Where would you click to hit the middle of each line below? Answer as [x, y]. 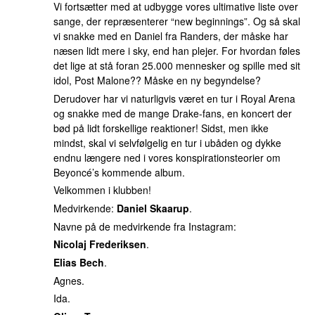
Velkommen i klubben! [102, 190]
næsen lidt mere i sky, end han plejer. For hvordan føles [177, 51]
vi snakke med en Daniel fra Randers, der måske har [171, 36]
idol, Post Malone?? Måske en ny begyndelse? [157, 81]
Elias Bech [79, 263]
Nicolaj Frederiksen [100, 244]
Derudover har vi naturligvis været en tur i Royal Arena [174, 98]
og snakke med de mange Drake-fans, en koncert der [173, 113]
